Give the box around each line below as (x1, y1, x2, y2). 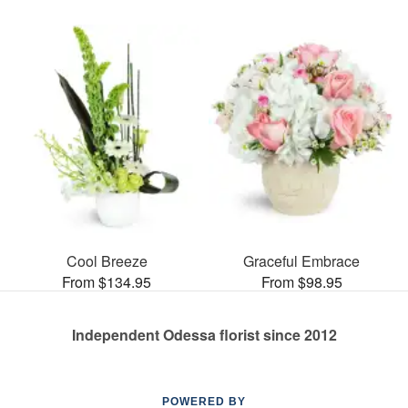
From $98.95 (260, 270, 342, 292)
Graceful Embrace (243, 250, 360, 271)
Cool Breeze (66, 250, 148, 271)
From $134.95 (62, 270, 151, 292)
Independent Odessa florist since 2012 (71, 323, 337, 345)
